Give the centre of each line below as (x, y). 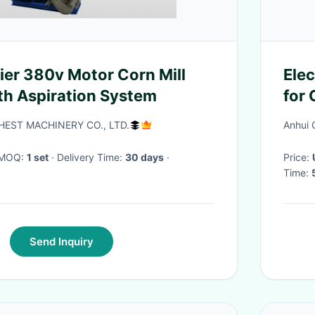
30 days (144, 157)
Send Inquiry (61, 242)
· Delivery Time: (91, 157)
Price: (298, 157)
